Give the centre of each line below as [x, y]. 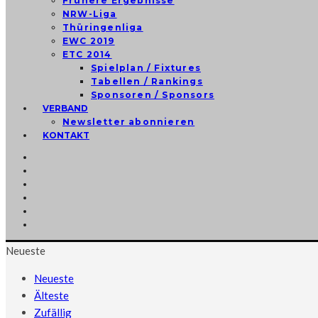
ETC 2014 [87, 54]
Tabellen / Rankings [147, 81]
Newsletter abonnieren [129, 122]
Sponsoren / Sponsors [153, 95]
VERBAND [65, 108]
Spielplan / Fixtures [146, 68]
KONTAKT [66, 135]
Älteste [51, 295]
